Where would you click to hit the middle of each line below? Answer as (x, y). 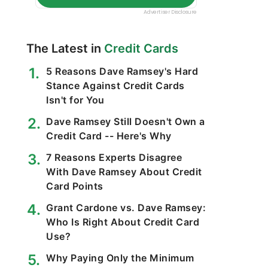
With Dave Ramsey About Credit (124, 172)
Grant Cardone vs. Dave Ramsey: (126, 208)
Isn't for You (75, 100)
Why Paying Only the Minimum (120, 258)
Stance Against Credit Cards (115, 86)
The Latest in (65, 48)
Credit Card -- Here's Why (109, 136)
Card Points (75, 186)
